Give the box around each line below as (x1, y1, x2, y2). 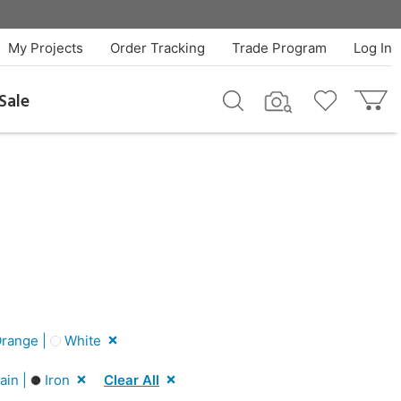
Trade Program (231, 39, 327, 56)
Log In (353, 39, 392, 56)
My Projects (7, 39, 83, 56)
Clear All (104, 371, 159, 388)
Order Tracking (109, 39, 205, 56)
